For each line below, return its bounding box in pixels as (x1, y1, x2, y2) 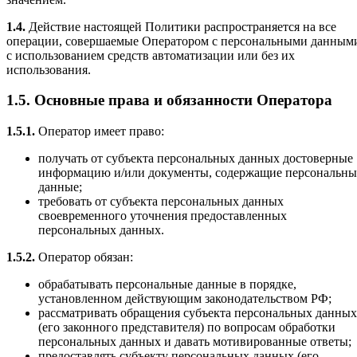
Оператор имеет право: (35, 124, 164, 139)
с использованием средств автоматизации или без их (6, 48, 295, 62)
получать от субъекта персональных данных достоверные (38, 151, 353, 166)
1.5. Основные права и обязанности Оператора (6, 92, 332, 109)
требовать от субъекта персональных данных (38, 194, 284, 209)
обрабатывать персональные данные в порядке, (38, 277, 296, 292)
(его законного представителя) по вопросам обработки (38, 320, 335, 335)
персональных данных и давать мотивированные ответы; (38, 335, 351, 349)
